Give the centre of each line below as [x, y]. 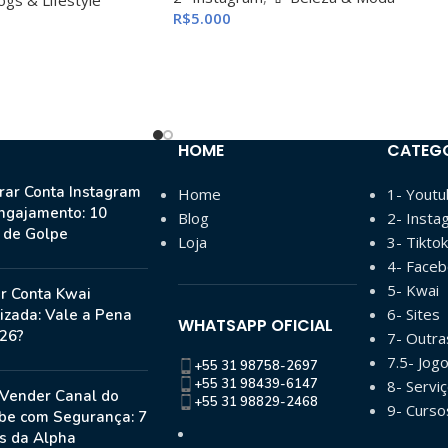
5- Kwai [412, 289]
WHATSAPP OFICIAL [255, 325]
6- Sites [413, 313]
